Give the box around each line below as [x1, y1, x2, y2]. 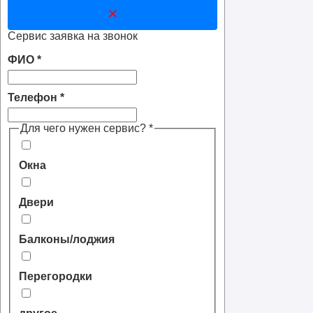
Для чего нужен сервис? [20, 122, 149, 134]
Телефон [8, 91, 60, 103]
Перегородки [19, 270, 92, 283]
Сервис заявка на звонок [8, 29, 138, 42]
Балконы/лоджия [19, 233, 115, 246]
